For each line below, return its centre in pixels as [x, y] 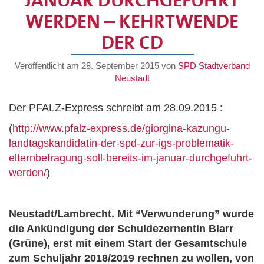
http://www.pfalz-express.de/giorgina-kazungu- [121, 128]
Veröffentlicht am [48, 66]
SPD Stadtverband [214, 66]
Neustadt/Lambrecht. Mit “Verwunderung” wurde [131, 214]
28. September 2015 [120, 66]
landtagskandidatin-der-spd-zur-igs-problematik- [121, 143]
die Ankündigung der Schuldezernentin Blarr [121, 228]
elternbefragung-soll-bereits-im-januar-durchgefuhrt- [131, 158]
